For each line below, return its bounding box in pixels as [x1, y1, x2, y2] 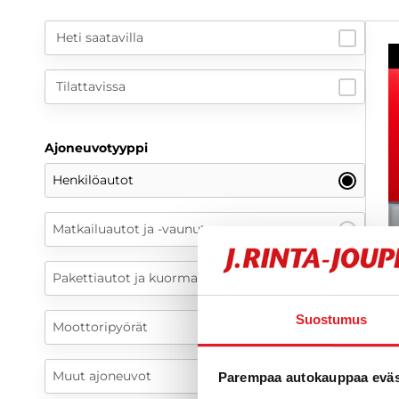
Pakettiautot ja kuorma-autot [53, 270, 236, 287]
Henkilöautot [53, 172, 134, 189]
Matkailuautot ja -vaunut [53, 221, 206, 238]
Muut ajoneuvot [53, 368, 151, 385]
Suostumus [295, 311, 368, 327]
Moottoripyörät [53, 319, 148, 336]
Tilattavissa [56, 78, 126, 95]
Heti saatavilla [56, 29, 143, 46]
